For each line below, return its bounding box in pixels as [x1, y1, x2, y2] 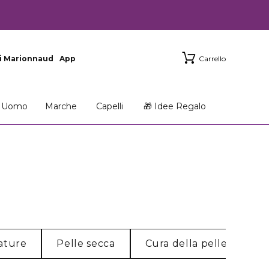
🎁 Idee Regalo [144, 101, 207, 112]
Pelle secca [56, 238, 115, 249]
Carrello [199, 54, 226, 63]
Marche [44, 101, 77, 112]
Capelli [95, 101, 123, 112]
